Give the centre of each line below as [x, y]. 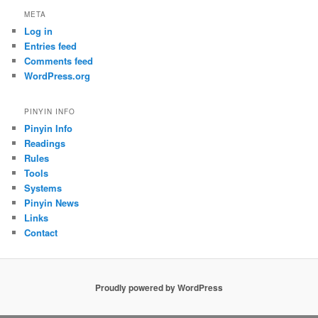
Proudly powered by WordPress [159, 287]
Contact [41, 232]
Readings [45, 143]
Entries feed [51, 46]
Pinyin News [52, 202]
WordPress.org [57, 76]
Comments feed [59, 61]
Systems [43, 187]
